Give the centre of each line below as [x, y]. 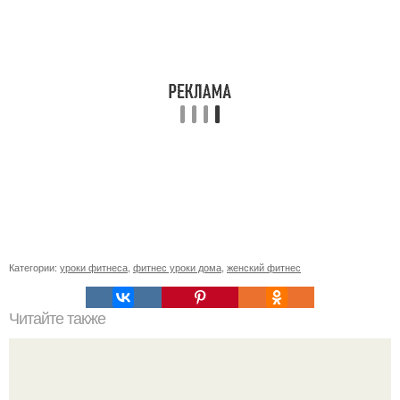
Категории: [34, 267]
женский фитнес [264, 267]
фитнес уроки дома [177, 267]
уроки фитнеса [94, 267]
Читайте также [57, 319]
